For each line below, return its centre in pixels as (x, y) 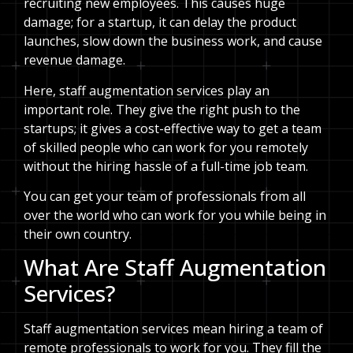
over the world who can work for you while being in (175, 215)
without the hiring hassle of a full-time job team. (166, 166)
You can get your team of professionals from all (165, 196)
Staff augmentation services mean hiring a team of (173, 329)
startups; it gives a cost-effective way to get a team (173, 128)
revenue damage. (74, 60)
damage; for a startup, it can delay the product (160, 22)
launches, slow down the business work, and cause (173, 41)
